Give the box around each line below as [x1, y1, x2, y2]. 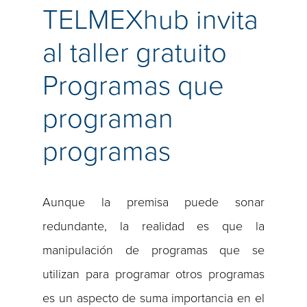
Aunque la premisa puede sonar [42, 195, 265, 210]
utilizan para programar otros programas [42, 267, 265, 282]
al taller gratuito [42, 36, 228, 69]
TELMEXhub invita [42, 3, 259, 36]
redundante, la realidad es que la [42, 219, 265, 234]
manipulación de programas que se [42, 243, 265, 258]
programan [42, 102, 174, 135]
